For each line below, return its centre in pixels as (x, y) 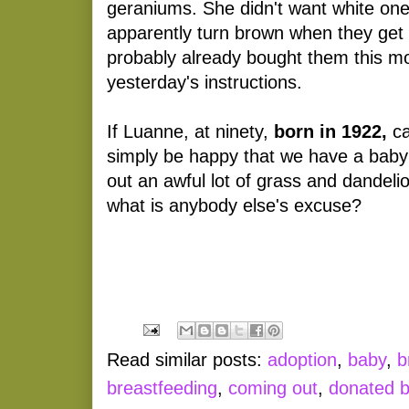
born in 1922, (333, 131)
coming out (273, 388)
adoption (302, 359)
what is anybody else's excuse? (234, 205)
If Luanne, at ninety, (190, 131)
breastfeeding (162, 388)
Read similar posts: (187, 359)
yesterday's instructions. (204, 82)
